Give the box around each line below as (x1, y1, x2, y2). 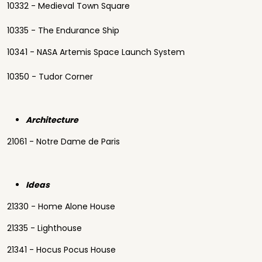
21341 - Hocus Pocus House (7, 244, 116, 256)
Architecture (26, 114, 78, 126)
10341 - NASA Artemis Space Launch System (7, 46, 185, 58)
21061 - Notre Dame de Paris (7, 136, 120, 147)
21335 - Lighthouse (7, 222, 82, 234)
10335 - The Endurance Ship (7, 25, 119, 36)
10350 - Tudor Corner (7, 71, 93, 82)
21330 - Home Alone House (7, 201, 115, 212)
